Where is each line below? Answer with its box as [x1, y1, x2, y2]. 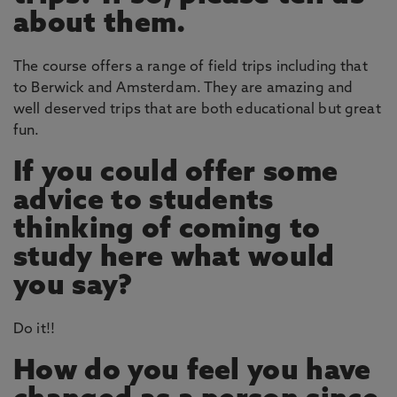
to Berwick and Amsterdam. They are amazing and [13, 82, 354, 96]
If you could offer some [13, 160, 339, 188]
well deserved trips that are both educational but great [13, 103, 381, 117]
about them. [13, 11, 186, 39]
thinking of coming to [13, 216, 321, 245]
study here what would [13, 245, 335, 273]
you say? [13, 273, 133, 301]
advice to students [13, 188, 274, 216]
